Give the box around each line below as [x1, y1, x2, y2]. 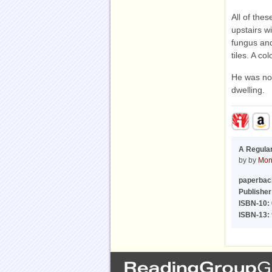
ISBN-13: [239, 211, 270, 219]
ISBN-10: [239, 199, 270, 208]
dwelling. [231, 85, 265, 95]
